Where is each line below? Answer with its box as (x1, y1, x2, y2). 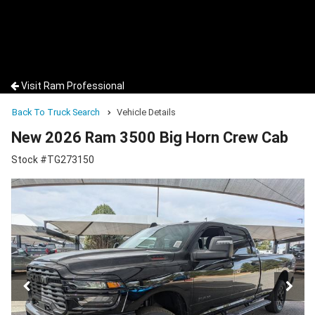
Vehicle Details (117, 107, 176, 117)
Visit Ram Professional (21, 80, 124, 91)
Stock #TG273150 (11, 154, 94, 166)
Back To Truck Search (12, 107, 100, 117)
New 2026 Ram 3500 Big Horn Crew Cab (11, 129, 288, 147)
